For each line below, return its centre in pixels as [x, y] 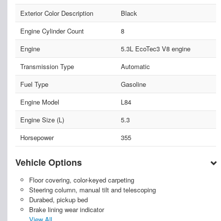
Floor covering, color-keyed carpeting [81, 180]
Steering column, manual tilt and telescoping [92, 190]
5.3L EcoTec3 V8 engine [155, 49]
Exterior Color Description [57, 13]
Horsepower [37, 138]
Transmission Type [47, 67]
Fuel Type [34, 84]
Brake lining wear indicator [66, 210]
